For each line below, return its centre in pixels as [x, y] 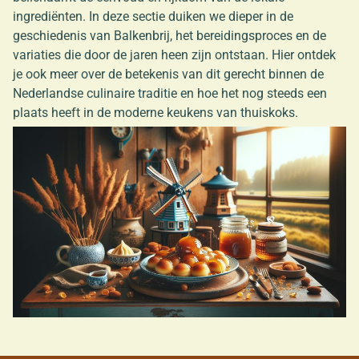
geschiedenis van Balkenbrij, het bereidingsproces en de [169, 36]
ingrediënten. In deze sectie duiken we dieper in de [153, 17]
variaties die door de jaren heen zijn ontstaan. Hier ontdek [174, 55]
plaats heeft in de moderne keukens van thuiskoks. [155, 113]
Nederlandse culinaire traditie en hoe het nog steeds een [170, 94]
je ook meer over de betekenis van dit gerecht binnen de [168, 75]
